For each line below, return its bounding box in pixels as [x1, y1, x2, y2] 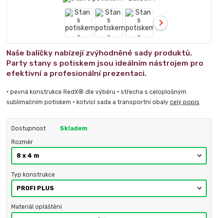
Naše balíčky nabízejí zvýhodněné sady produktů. [6, 48, 193, 57]
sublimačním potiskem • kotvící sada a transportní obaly [6, 98, 170, 106]
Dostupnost [11, 125, 46, 132]
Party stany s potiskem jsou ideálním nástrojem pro [6, 58, 204, 68]
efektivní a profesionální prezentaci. [6, 69, 147, 78]
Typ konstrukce [11, 171, 55, 178]
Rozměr [11, 138, 33, 145]
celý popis [170, 98, 200, 106]
